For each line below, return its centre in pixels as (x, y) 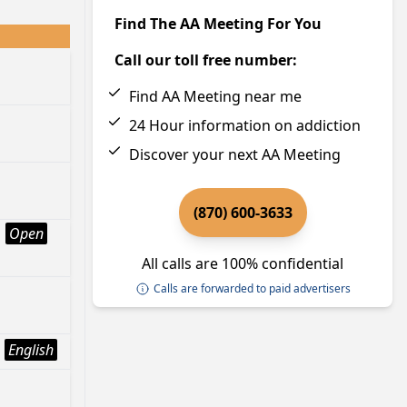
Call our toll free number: (206, 60)
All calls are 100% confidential (243, 263)
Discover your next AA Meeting (235, 154)
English (31, 350)
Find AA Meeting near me (215, 96)
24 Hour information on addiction (245, 125)
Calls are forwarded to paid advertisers (252, 288)
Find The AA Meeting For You (218, 24)
